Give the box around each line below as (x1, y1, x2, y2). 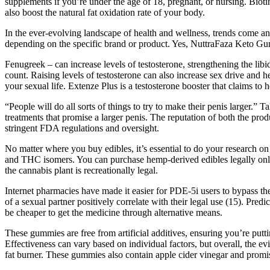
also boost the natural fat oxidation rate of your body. (5, 7, 205, 18)
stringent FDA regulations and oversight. (5, 123, 159, 134)
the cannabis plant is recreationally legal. (5, 165, 158, 176)
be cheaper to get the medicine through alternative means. (5, 207, 222, 218)
